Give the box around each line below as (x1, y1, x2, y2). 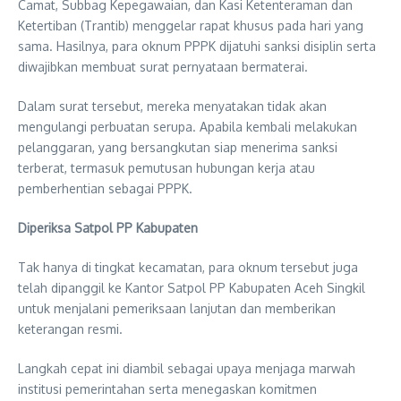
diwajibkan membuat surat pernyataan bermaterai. (18, 58, 308, 74)
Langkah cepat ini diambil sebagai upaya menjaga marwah (18, 360, 355, 376)
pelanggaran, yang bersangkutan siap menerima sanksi (18, 139, 337, 155)
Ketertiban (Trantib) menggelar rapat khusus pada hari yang (18, 17, 363, 33)
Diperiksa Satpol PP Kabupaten (18, 219, 198, 235)
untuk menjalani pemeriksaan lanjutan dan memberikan (18, 300, 336, 316)
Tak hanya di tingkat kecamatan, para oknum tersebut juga (18, 259, 358, 275)
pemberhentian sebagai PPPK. (18, 180, 192, 196)
